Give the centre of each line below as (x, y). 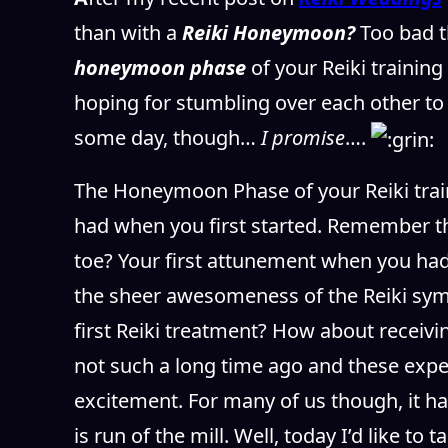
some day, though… (167, 137)
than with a (127, 32)
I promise (302, 137)
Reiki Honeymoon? (270, 32)
